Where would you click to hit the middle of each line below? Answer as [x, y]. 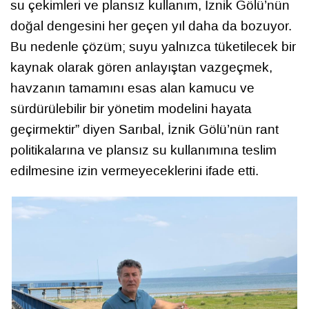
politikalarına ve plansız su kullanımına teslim [143, 150]
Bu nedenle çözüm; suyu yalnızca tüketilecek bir [153, 47]
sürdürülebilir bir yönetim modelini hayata [131, 109]
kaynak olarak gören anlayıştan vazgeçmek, [141, 68]
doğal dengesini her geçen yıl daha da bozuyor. [151, 26]
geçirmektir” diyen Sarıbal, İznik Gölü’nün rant [144, 130]
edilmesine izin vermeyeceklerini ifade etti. [134, 171]
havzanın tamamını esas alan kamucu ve [132, 88]
